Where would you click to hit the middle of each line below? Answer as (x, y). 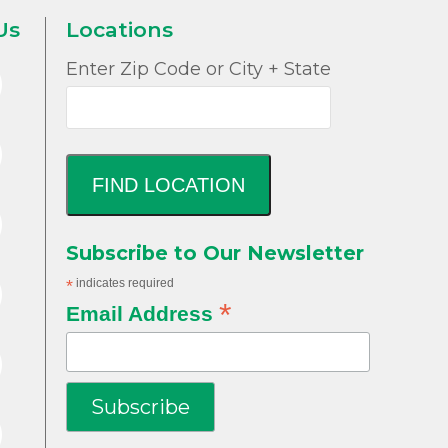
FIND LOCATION (194, 185)
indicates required (123, 283)
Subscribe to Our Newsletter (214, 253)
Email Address (142, 314)
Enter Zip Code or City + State (198, 69)
